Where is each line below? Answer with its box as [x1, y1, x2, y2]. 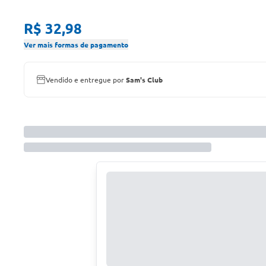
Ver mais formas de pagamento [24, 40, 128, 49]
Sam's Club [126, 75, 163, 84]
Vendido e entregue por [46, 75, 126, 84]
